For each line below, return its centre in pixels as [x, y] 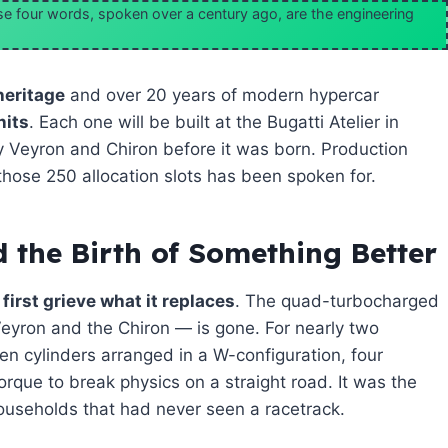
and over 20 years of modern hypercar [222, 94]
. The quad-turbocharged [337, 300]
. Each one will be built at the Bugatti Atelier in [214, 121]
